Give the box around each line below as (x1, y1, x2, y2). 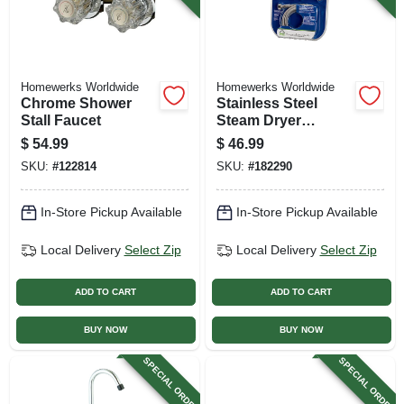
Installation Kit (216, 129, 314, 145)
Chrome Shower (20, 95, 132, 111)
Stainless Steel (216, 95, 317, 111)
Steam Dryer (216, 112, 301, 128)
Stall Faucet (20, 112, 101, 128)
